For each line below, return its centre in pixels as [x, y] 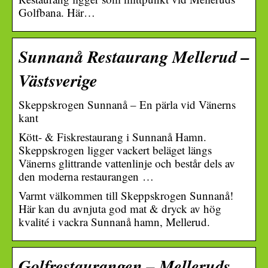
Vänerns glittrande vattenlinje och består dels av [127, 163]
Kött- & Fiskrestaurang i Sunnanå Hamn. [112, 136]
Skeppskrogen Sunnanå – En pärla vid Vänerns [127, 104]
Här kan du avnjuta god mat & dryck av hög [120, 208]
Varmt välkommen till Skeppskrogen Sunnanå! [126, 195]
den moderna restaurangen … [86, 176]
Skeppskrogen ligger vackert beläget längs [115, 150]
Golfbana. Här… [57, 12]
